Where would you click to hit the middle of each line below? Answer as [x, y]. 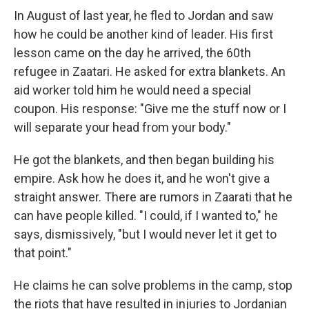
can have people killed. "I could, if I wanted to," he [146, 216]
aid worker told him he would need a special [132, 90]
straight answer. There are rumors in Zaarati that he [153, 197]
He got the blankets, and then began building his [144, 160]
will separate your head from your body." [122, 128]
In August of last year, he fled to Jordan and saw [144, 16]
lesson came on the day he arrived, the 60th [132, 53]
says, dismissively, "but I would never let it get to [145, 235]
